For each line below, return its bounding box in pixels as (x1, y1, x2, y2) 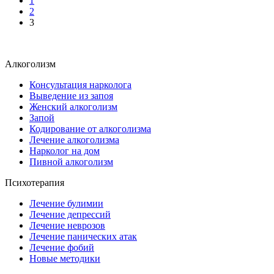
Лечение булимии (29, 198, 103, 209)
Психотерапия (5, 177, 64, 188)
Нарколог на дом (29, 146, 100, 157)
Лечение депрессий (29, 209, 111, 220)
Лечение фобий (29, 242, 94, 253)
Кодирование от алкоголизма (29, 124, 151, 135)
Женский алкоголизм (29, 102, 117, 113)
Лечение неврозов (29, 220, 105, 231)
